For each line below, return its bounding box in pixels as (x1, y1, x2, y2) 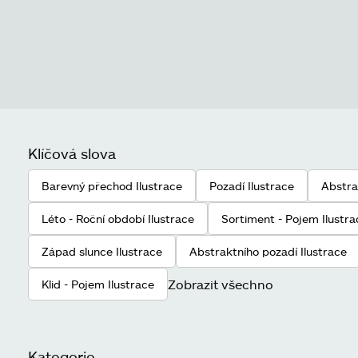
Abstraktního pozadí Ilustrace (189, 245, 347, 258)
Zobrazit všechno (168, 276, 273, 292)
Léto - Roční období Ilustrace (42, 212, 194, 225)
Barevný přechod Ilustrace (42, 179, 182, 193)
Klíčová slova (28, 145, 116, 162)
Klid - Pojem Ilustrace (42, 277, 154, 291)
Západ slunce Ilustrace (42, 245, 162, 258)
